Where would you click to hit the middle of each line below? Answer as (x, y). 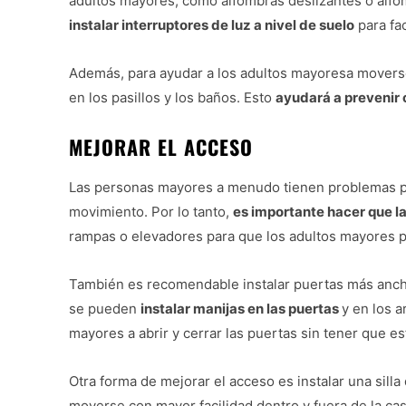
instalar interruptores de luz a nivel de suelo (212, 24)
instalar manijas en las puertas (241, 308)
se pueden (105, 308)
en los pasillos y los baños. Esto (172, 97)
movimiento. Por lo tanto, (151, 211)
